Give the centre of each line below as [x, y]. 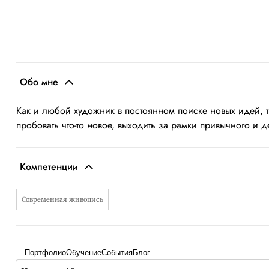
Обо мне [39, 82]
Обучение [84, 252]
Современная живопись [62, 199]
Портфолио [45, 252]
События [117, 252]
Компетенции [49, 167]
